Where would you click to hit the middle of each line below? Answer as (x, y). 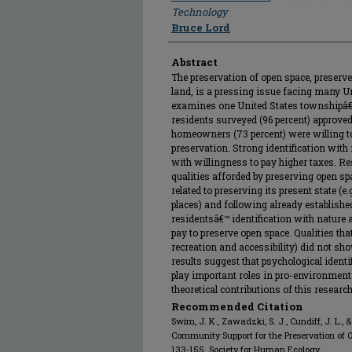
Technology (200, 12)
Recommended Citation (237, 306)
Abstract (194, 62)
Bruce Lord (201, 27)
